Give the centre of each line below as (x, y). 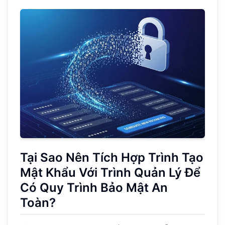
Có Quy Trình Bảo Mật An (94, 188)
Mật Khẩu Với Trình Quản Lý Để (110, 173)
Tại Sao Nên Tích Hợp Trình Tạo (112, 158)
